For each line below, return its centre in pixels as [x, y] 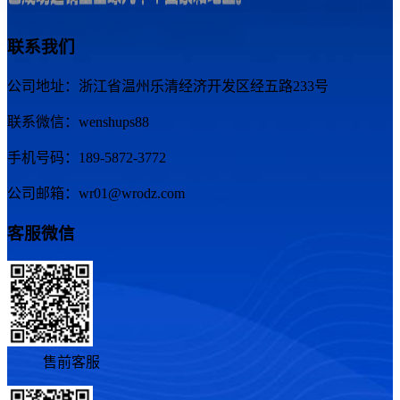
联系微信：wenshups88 [78, 122]
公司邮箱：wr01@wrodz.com [96, 194]
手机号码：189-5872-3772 [87, 158]
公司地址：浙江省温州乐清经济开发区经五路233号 [168, 87]
